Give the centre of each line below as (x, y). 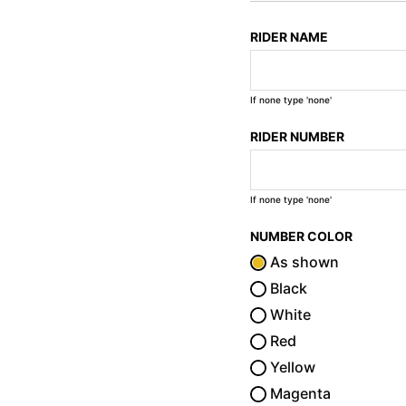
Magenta (299, 393)
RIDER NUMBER (298, 136)
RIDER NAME (290, 36)
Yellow (291, 367)
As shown (303, 261)
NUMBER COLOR (302, 236)
